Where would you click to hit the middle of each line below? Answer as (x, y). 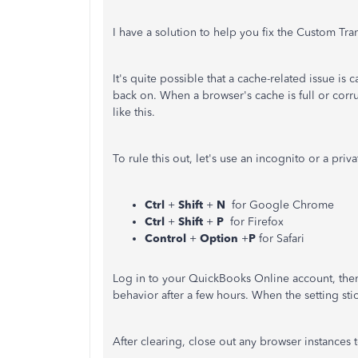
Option (221, 239)
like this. (135, 112)
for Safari (282, 239)
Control (167, 239)
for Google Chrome (283, 205)
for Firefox (254, 222)
